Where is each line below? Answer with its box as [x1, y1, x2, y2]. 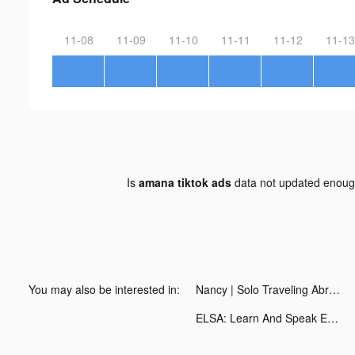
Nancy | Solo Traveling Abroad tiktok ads [329, 281, 340, 297]
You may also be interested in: [29, 281, 180, 297]
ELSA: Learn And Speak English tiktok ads [327, 309, 338, 326]
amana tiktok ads [138, 174, 231, 190]
